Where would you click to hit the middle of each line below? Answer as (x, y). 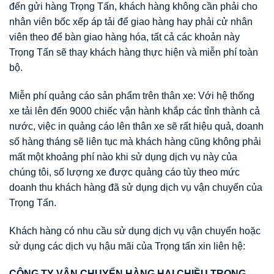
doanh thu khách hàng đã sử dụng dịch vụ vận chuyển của (136, 187)
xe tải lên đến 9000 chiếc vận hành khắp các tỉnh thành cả (135, 111)
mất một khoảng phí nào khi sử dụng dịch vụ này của (123, 157)
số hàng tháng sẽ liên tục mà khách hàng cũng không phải (135, 141)
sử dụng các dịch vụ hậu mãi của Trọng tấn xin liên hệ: (127, 246)
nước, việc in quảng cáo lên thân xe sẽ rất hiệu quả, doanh (136, 126)
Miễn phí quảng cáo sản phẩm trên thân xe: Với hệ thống (132, 95)
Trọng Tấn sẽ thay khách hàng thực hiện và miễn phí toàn (134, 52)
